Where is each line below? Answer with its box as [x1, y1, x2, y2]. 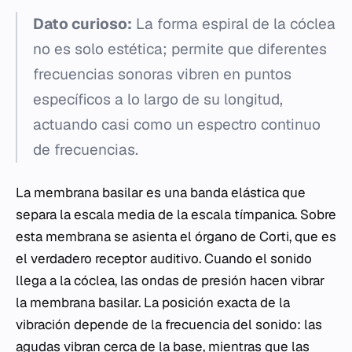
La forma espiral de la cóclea [132, 14, 335, 35]
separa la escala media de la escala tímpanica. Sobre [16, 206, 336, 224]
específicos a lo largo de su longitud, [33, 90, 283, 110]
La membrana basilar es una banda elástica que [16, 184, 306, 202]
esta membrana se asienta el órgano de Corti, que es [16, 228, 336, 246]
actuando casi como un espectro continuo [33, 115, 321, 135]
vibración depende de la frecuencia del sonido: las [16, 316, 322, 334]
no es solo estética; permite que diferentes [33, 39, 327, 60]
